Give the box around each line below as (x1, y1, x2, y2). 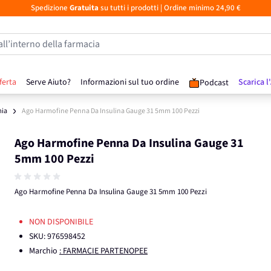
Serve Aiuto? (26, 76, 71, 88)
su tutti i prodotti (98, 2, 158, 13)
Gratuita (69, 2, 99, 13)
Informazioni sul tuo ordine (80, 76, 179, 88)
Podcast (200, 77, 229, 89)
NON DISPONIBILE (29, 216, 93, 228)
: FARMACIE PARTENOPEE (59, 245, 148, 257)
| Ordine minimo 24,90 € (158, 2, 241, 13)
